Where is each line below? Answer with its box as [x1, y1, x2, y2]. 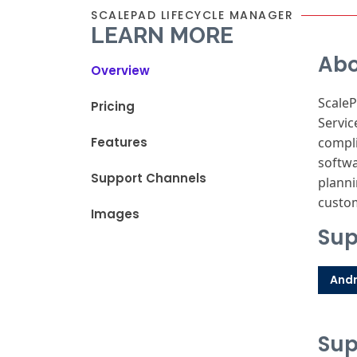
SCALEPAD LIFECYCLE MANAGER [91, 7, 293, 23]
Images [91, 206, 139, 222]
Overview [91, 62, 150, 79]
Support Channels [91, 170, 206, 186]
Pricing [91, 98, 135, 115]
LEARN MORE [91, 22, 233, 49]
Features [91, 134, 147, 151]
